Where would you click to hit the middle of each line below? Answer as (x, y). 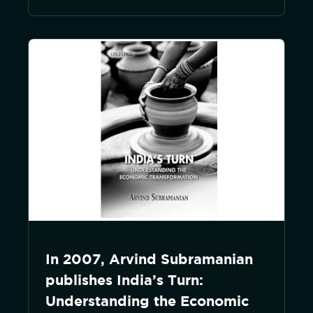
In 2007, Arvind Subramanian (149, 259)
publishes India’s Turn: (124, 280)
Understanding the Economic (147, 301)
